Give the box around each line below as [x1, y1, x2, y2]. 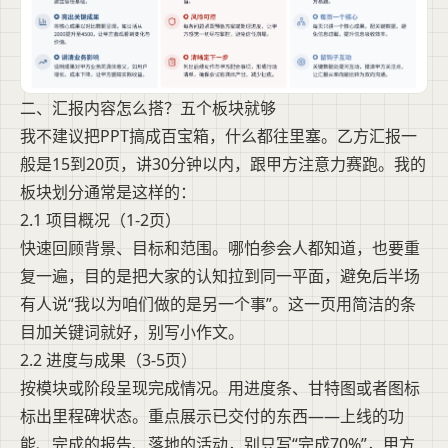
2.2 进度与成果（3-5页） [20, 349, 197, 372]
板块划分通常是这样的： [20, 181, 196, 204]
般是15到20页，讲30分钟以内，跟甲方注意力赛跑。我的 [20, 153, 426, 176]
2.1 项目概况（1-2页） [20, 209, 181, 232]
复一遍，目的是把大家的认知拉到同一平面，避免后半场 [20, 265, 420, 288]
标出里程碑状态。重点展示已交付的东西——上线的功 [20, 405, 404, 428]
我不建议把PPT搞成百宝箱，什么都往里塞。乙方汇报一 [20, 125, 417, 148]
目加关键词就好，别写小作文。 [20, 321, 244, 344]
